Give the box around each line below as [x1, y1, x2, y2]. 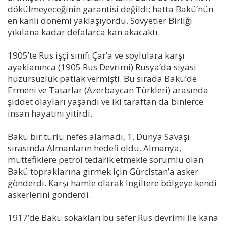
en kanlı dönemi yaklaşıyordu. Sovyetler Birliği [8, 14, 192, 26]
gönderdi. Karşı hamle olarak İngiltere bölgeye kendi [8, 177, 217, 189]
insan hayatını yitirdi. [8, 107, 92, 119]
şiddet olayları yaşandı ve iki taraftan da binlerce [8, 95, 203, 107]
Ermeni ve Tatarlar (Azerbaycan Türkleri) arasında [8, 84, 208, 96]
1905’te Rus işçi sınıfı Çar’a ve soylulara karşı [8, 49, 185, 61]
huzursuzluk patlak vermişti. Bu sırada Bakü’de [8, 72, 197, 84]
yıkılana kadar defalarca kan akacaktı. [8, 26, 160, 38]
